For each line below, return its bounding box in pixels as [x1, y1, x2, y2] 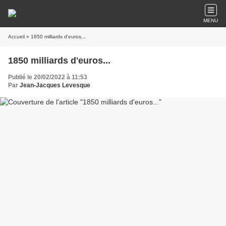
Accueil [8, 34, 25, 39]
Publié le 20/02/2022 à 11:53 [8, 74, 87, 81]
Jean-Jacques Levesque [20, 82, 90, 89]
